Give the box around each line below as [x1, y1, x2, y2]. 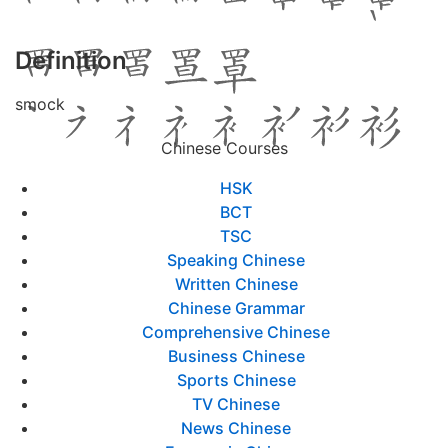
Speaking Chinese [167, 250, 305, 270]
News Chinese [181, 418, 291, 438]
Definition [15, 46, 127, 75]
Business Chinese [167, 346, 305, 366]
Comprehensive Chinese [142, 322, 330, 342]
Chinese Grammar [167, 298, 305, 318]
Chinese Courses [160, 138, 288, 158]
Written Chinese [174, 274, 298, 294]
